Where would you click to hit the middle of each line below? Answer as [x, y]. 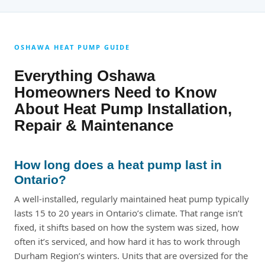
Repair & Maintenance [94, 125]
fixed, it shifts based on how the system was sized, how [127, 227]
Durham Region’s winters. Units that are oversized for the [131, 255]
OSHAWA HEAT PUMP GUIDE [72, 47]
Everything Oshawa [85, 75]
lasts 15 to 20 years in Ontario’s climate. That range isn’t [128, 213]
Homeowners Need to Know [115, 92]
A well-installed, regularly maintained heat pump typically [132, 198]
